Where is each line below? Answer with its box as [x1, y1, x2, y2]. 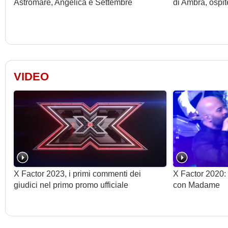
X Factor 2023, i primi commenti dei [14, 169, 141, 178]
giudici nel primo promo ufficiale [14, 180, 128, 189]
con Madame [173, 180, 220, 189]
